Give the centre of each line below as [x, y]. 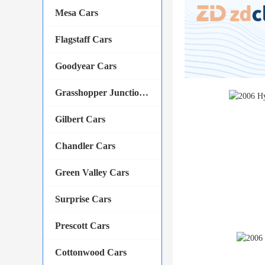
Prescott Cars [82, 226]
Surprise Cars [83, 199]
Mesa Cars [77, 13]
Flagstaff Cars [83, 39]
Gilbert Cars [80, 119]
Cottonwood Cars [91, 252]
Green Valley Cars [92, 172]
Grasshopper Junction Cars [144, 93]
